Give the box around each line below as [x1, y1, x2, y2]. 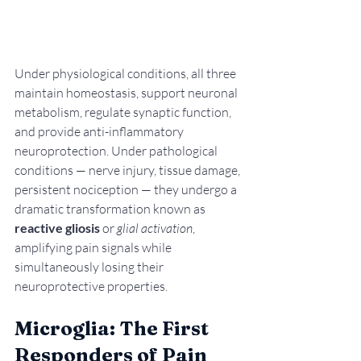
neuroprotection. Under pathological [15, 143, 220, 160]
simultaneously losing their [15, 259, 166, 276]
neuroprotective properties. [15, 278, 168, 295]
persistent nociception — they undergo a [15, 181, 239, 198]
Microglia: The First [15, 317, 213, 341]
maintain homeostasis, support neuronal [15, 85, 240, 102]
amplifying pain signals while [15, 239, 174, 256]
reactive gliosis [15, 220, 100, 236]
